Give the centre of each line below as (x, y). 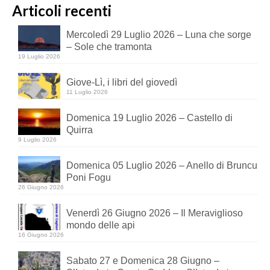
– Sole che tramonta (109, 46)
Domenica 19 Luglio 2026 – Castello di (149, 118)
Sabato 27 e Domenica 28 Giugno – (143, 261)
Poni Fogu (89, 178)
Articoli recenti (62, 10)
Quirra (80, 130)
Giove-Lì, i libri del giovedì (122, 82)
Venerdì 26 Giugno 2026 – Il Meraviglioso (155, 213)
